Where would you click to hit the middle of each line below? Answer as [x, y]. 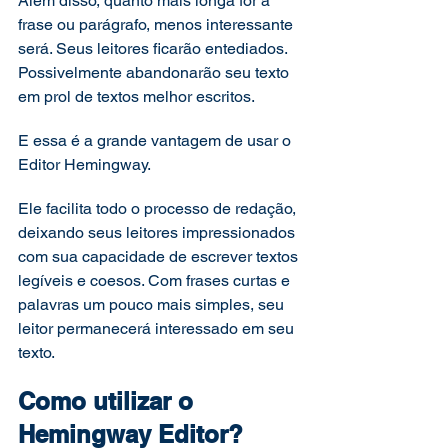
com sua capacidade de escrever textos [160, 256]
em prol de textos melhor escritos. [138, 96]
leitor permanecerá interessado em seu [158, 328]
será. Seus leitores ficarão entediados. [154, 48]
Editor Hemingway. [86, 164]
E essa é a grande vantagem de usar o [156, 140]
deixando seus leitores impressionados [158, 232]
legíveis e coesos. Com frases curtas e [156, 280]
